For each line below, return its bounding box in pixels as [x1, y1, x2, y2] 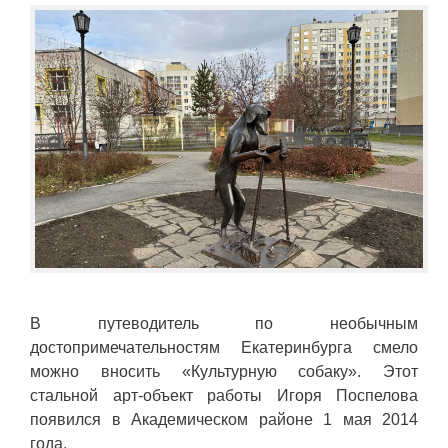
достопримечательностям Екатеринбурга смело [30, 339, 418, 357]
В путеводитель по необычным [30, 315, 418, 333]
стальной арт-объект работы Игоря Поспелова [30, 387, 418, 405]
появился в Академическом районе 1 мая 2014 [30, 411, 418, 429]
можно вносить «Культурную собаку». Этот [30, 363, 418, 381]
